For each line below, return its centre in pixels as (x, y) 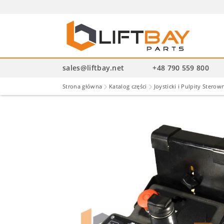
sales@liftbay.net (93, 67)
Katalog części (128, 86)
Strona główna (82, 86)
